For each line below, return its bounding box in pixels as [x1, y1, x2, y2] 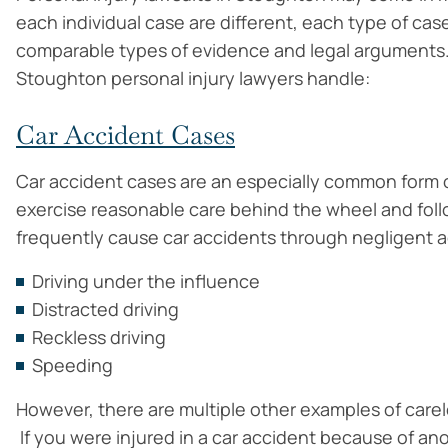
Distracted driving [32, 297, 179, 321]
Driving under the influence [32, 269, 260, 293]
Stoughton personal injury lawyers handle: [16, 66, 370, 90]
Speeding [32, 353, 113, 377]
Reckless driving [32, 325, 166, 349]
